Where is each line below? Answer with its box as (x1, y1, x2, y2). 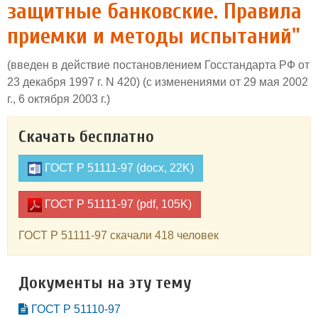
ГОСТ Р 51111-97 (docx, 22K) (42, 162, 194, 174)
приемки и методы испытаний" (7, 23, 300, 49)
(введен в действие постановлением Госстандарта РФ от (7, 59, 309, 71)
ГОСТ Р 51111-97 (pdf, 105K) (42, 198, 192, 210)
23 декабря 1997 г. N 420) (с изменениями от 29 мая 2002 (7, 76, 308, 88)
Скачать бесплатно (18, 127, 154, 146)
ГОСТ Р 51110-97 (28, 303, 121, 315)
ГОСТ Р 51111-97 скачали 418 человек (18, 229, 219, 241)
